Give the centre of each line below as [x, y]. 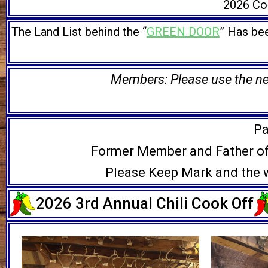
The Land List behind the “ [79, 32]
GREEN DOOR [183, 32]
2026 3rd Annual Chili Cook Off [145, 204]
